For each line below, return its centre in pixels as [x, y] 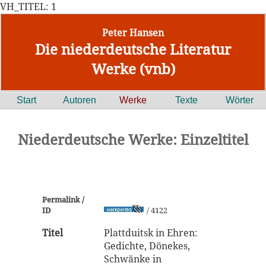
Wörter [239, 100]
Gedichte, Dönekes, [147, 246]
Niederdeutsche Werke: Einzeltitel [133, 139]
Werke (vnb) [133, 69]
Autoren [80, 100]
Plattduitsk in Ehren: [151, 233]
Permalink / [63, 199]
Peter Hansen [133, 33]
